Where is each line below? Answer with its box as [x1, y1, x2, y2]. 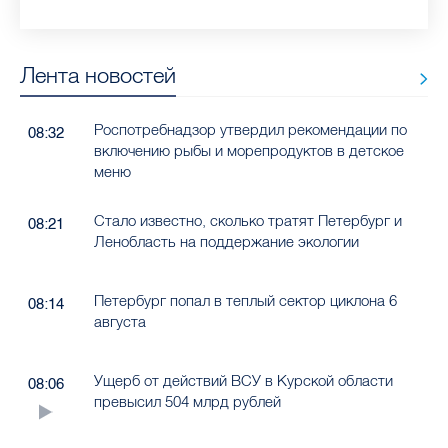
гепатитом [44, 8, 132, 31]
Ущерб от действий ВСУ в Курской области [93, 371, 393, 391]
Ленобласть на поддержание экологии [93, 232, 359, 252]
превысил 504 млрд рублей [93, 392, 281, 412]
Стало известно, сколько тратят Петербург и [93, 211, 402, 231]
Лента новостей [20, 61, 176, 90]
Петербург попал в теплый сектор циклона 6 [93, 291, 397, 311]
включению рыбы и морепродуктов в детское [93, 141, 404, 161]
